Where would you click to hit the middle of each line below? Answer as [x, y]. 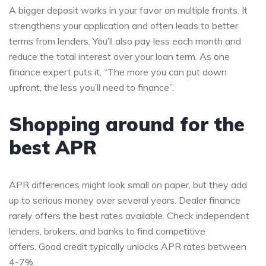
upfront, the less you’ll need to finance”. [91, 87]
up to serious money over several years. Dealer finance [125, 200]
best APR [53, 147]
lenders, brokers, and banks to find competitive [107, 231]
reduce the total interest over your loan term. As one [119, 56]
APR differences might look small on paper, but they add [128, 184]
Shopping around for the [127, 124]
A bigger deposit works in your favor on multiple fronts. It [128, 10]
